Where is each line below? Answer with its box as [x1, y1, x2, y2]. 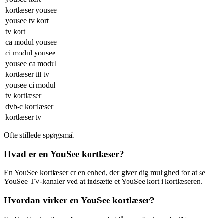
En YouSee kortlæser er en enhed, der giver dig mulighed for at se [4, 168, 205, 177]
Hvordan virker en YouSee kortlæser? [4, 195, 155, 206]
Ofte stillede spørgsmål [4, 130, 74, 139]
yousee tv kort [5, 16, 49, 25]
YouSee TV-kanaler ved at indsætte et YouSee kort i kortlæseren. [4, 177, 202, 186]
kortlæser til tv [5, 70, 49, 78]
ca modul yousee [5, 37, 57, 46]
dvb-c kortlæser [5, 102, 53, 110]
